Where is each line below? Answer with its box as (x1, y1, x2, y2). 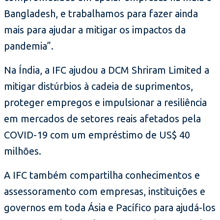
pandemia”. (4, 40, 54, 52)
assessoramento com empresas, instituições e (4, 185, 205, 197)
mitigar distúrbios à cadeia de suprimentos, (4, 80, 193, 92)
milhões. (4, 145, 41, 157)
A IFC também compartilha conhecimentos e (4, 169, 200, 181)
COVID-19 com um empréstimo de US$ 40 (4, 129, 190, 140)
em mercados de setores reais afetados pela (4, 112, 201, 124)
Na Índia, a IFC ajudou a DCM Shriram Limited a (4, 64, 209, 76)
